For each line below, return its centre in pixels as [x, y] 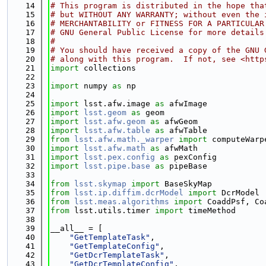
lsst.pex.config [119, 157]
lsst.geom [105, 113]
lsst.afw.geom [115, 121]
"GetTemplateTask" [110, 237]
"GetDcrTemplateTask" [117, 255]
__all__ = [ [77, 228]
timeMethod [210, 210]
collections [107, 68]
